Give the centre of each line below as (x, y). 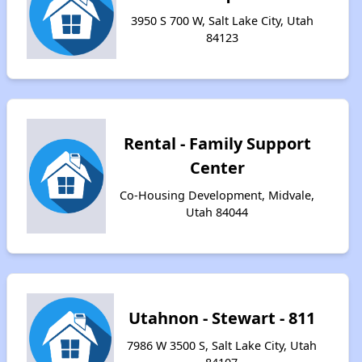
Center (217, 168)
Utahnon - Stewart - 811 (221, 318)
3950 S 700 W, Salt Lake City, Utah (223, 21)
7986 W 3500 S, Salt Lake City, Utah (221, 345)
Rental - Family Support (217, 143)
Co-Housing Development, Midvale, (217, 195)
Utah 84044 (217, 212)
